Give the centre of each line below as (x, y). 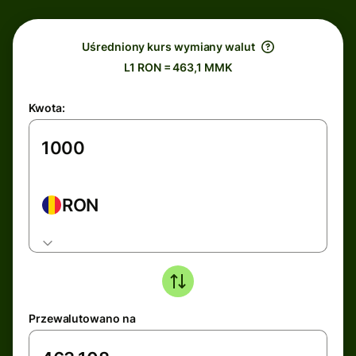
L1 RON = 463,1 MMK (178, 67)
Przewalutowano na (82, 318)
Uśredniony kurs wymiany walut (168, 46)
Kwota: (47, 108)
